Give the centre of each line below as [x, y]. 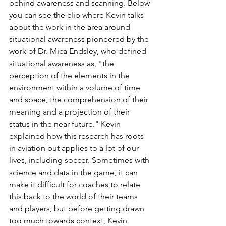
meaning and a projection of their [70, 112]
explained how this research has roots [77, 136]
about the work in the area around [71, 27]
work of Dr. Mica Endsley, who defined [79, 51]
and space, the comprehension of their [80, 100]
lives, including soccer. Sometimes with [80, 160]
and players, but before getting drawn [78, 209]
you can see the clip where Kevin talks [77, 15]
